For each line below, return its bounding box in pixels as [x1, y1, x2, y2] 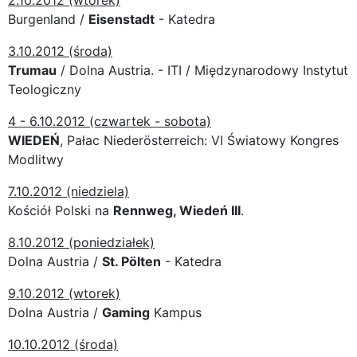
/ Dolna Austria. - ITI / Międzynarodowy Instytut [57, 61, 348, 78]
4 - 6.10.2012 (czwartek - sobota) [8, 112, 211, 129]
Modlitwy [8, 151, 64, 167]
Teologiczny [8, 80, 81, 97]
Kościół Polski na [8, 202, 113, 218]
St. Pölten [102, 253, 161, 269]
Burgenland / [8, 10, 88, 27]
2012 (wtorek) [35, 284, 120, 301]
